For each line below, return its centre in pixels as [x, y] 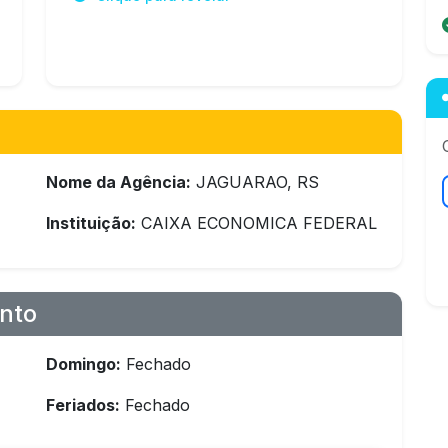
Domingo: [83, 364]
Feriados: [83, 405]
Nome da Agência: [118, 182]
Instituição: [91, 223]
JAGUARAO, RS [255, 182]
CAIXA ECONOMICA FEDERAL [256, 223]
